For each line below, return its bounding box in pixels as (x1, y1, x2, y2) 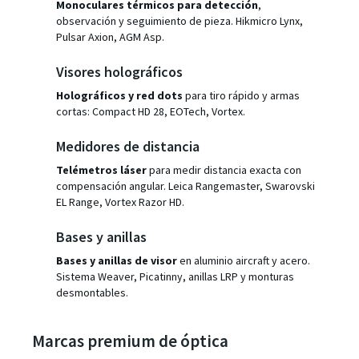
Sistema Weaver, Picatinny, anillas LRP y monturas (56, 268, 294, 284)
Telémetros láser (56, 162, 147, 177)
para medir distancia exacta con (147, 162, 301, 177)
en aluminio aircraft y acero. (177, 252, 310, 268)
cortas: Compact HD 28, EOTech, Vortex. (56, 103, 245, 119)
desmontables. (56, 284, 128, 300)
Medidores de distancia (56, 136, 200, 155)
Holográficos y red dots (56, 87, 183, 103)
